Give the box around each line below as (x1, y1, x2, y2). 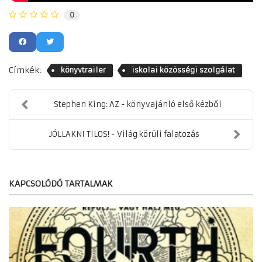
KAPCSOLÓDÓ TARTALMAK (9, 178, 113, 189)
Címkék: (9, 64, 41, 75)
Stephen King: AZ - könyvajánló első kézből (54, 99, 222, 109)
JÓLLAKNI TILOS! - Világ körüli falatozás (49, 129, 199, 139)
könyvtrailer (61, 65, 106, 74)
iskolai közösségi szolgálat (132, 65, 235, 74)
